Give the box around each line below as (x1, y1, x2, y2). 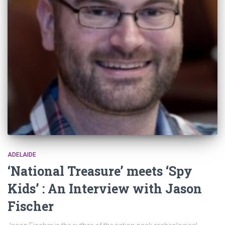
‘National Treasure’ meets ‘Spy (8, 162, 192, 179)
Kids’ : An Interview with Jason (8, 180, 202, 197)
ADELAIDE (8, 151, 36, 158)
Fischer (8, 197, 54, 214)
